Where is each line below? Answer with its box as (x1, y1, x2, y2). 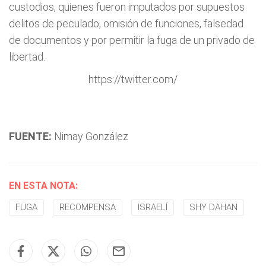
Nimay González (52, 130, 128, 142)
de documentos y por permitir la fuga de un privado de (9, 34, 255, 46)
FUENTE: (9, 130, 52, 142)
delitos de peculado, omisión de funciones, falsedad (9, 17, 243, 30)
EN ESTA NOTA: (9, 180, 78, 191)
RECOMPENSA (59, 202, 116, 213)
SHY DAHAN (189, 202, 237, 213)
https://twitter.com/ (88, 73, 178, 85)
